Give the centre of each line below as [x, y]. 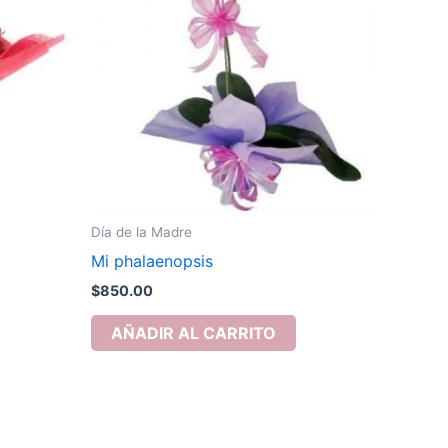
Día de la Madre [141, 232]
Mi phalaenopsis [152, 260]
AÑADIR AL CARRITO [193, 333]
